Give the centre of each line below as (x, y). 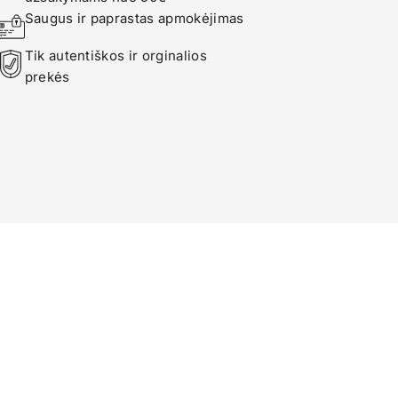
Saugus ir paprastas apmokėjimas (134, 18)
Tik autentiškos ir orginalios (115, 56)
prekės (47, 77)
